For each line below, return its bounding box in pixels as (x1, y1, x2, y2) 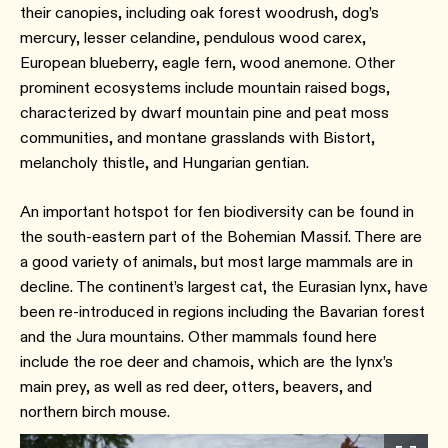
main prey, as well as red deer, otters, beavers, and (20, 377, 372, 396)
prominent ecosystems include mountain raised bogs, (20, 78, 390, 97)
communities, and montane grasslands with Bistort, (20, 128, 375, 147)
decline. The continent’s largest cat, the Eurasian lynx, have (20, 277, 428, 296)
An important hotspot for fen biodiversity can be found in (20, 202, 414, 221)
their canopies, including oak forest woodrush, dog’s (20, 3, 379, 22)
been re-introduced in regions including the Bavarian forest (20, 302, 425, 321)
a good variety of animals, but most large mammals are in (20, 252, 413, 271)
